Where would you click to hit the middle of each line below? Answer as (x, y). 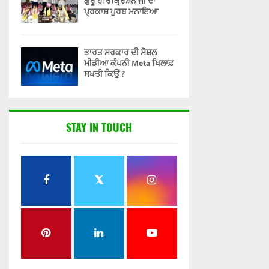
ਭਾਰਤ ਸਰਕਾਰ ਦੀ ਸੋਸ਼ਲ (120, 53)
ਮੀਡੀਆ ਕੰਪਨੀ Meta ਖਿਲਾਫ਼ (129, 64)
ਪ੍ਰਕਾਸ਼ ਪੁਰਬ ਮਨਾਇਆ (121, 11)
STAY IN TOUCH (99, 127)
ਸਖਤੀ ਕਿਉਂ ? (104, 74)
